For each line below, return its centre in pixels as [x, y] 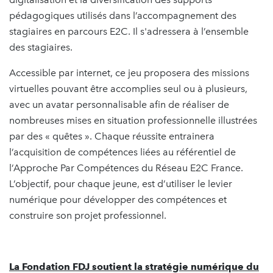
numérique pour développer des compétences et [118, 199]
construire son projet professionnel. [88, 215]
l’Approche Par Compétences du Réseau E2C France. [126, 168]
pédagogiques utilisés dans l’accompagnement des [123, 15]
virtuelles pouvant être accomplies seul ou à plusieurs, [128, 88]
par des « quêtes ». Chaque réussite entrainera [112, 136]
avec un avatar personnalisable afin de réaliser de [119, 104]
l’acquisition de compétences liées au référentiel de [122, 152]
